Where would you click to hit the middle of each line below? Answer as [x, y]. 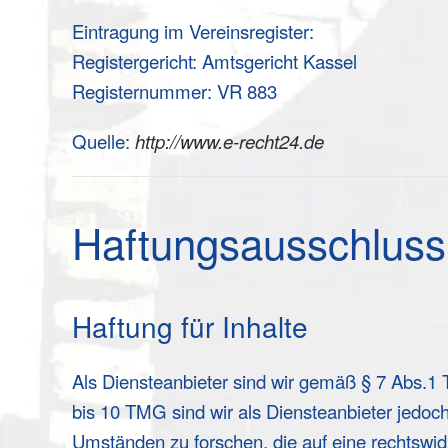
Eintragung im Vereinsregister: [193, 31]
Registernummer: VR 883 [174, 91]
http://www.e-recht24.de [229, 141]
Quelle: [103, 141]
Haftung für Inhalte [190, 326]
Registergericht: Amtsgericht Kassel [217, 61]
